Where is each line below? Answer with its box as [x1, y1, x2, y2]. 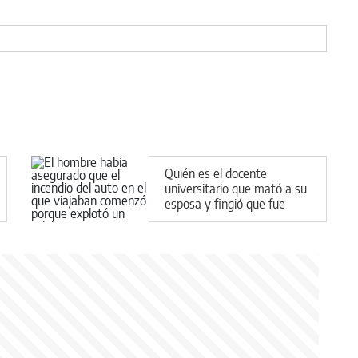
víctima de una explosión [165, 210, 292, 227]
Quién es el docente [165, 165, 267, 181]
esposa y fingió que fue [165, 195, 285, 212]
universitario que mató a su [165, 180, 307, 197]
